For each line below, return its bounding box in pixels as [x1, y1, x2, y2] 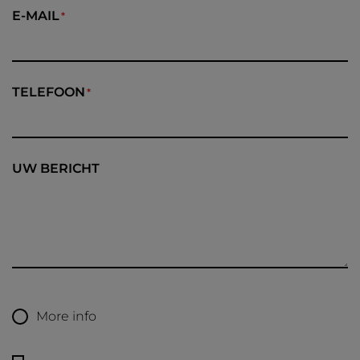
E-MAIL [12, 8, 59, 24]
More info [36, 309, 96, 325]
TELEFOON [12, 84, 85, 100]
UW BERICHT [12, 161, 100, 177]
